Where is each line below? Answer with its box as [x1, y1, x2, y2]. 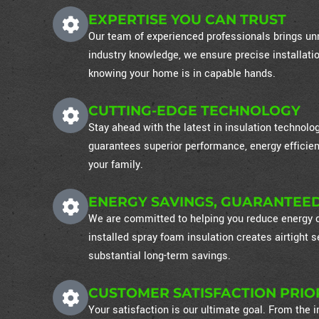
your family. [88, 157, 144, 173]
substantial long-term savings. [88, 249, 231, 264]
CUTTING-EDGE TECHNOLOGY [88, 103, 301, 120]
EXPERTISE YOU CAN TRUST [88, 11, 287, 28]
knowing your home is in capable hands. [88, 66, 276, 82]
